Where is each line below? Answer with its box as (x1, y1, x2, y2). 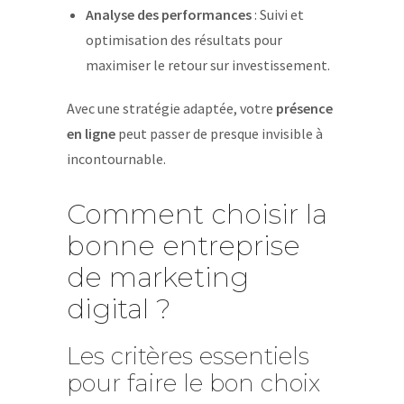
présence (276, 99, 333, 117)
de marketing (67, 261, 249, 294)
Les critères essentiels (67, 342, 309, 371)
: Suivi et (251, 5, 304, 23)
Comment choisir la (67, 197, 327, 231)
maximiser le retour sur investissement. (85, 56, 330, 74)
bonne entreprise (67, 229, 300, 262)
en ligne (67, 124, 115, 142)
